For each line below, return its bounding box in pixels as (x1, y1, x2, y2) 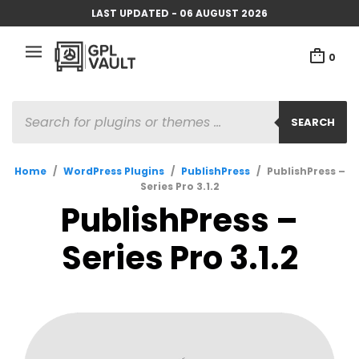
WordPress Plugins (63, 164, 164, 178)
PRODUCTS (11, 100, 73, 115)
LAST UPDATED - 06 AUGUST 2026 (91, 6, 268, 20)
